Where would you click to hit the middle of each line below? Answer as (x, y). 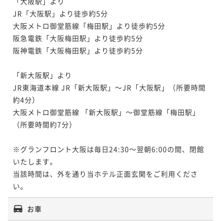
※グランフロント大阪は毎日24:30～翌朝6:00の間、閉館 (109, 149)
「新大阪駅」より (42, 75)
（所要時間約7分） (45, 124)
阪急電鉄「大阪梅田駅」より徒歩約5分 (78, 38)
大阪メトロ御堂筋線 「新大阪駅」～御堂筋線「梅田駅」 (106, 112)
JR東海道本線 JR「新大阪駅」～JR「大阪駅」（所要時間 (109, 87)
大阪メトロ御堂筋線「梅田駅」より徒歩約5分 (89, 25)
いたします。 (35, 161)
